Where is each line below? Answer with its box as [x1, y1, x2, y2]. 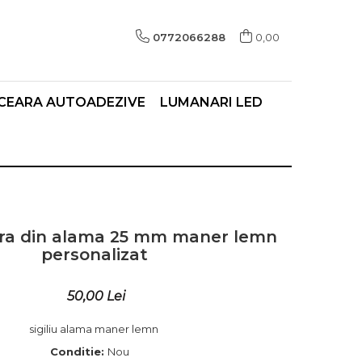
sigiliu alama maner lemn [28, 322, 161, 335]
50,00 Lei [67, 288, 126, 304]
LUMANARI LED [160, 95, 263, 110]
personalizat [41, 245, 149, 264]
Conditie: [49, 345, 107, 358]
